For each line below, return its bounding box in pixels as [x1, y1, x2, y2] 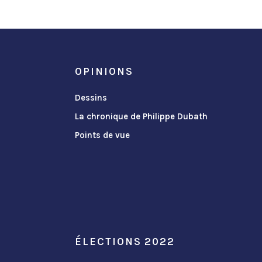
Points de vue [75, 130, 130, 141]
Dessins [75, 92, 108, 104]
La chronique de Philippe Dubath [75, 111, 208, 122]
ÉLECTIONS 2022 [75, 235, 175, 249]
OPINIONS [75, 65, 133, 78]
